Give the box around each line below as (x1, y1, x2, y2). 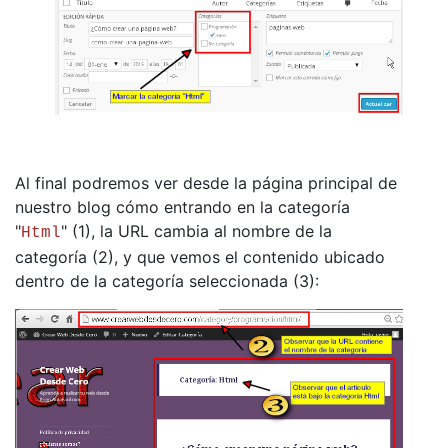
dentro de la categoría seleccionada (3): (15, 270, 324, 291)
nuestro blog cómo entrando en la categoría (15, 196, 350, 217)
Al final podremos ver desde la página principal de (15, 172, 397, 193)
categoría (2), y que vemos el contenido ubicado (15, 246, 385, 267)
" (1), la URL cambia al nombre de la (61, 220, 332, 241)
